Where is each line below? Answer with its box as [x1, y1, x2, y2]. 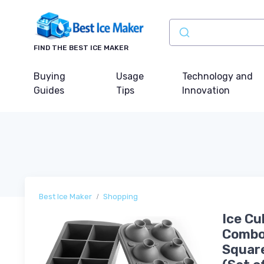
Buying [34, 70, 65, 82]
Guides [34, 84, 64, 96]
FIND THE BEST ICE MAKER [34, 43, 128, 52]
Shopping [103, 192, 138, 201]
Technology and [182, 70, 253, 82]
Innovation [182, 84, 230, 96]
